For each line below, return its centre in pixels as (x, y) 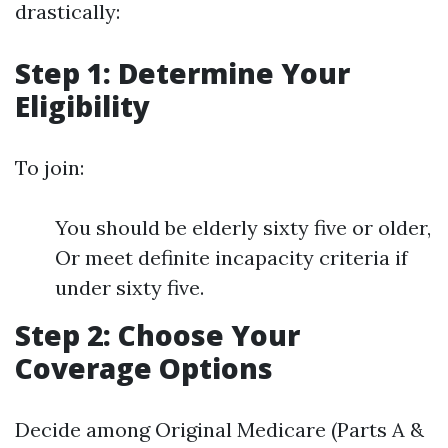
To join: (49, 167)
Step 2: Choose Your (157, 335)
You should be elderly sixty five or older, (243, 227)
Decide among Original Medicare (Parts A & (219, 429)
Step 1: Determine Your (182, 73)
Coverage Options (144, 368)
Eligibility (82, 106)
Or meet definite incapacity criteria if (231, 257)
